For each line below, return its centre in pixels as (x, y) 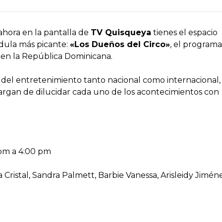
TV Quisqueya (121, 32)
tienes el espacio (184, 32)
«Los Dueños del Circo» (120, 44)
